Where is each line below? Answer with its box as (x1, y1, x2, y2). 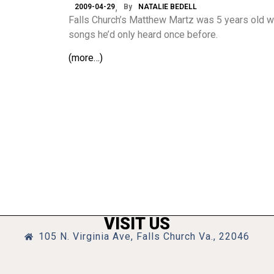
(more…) (68, 52, 103, 64)
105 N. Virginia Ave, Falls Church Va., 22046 (38, 231, 250, 242)
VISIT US (104, 214, 170, 234)
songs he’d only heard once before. (68, 29, 218, 40)
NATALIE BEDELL (138, 2, 197, 11)
